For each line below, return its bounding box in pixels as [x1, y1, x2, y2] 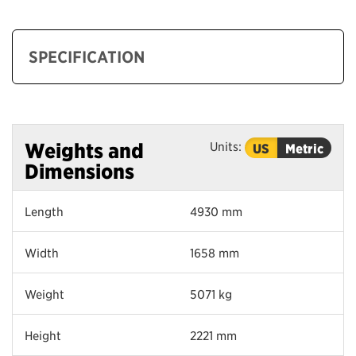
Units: [210, 137, 245, 153]
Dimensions [25, 159, 134, 183]
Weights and [25, 138, 144, 162]
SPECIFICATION [29, 46, 145, 67]
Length [25, 203, 64, 219]
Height [25, 327, 61, 342]
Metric [285, 139, 323, 156]
